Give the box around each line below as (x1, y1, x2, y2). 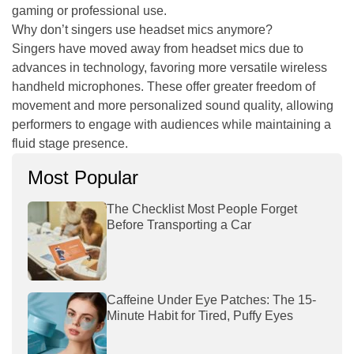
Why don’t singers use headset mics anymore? (12, 22, 273, 36)
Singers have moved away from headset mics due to (12, 41, 303, 55)
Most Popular (28, 166, 138, 188)
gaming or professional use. (12, 3, 167, 17)
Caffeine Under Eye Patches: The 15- (107, 292, 316, 307)
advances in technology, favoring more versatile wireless (12, 60, 327, 74)
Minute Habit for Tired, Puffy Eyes (107, 308, 296, 322)
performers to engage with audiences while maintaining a (12, 117, 331, 131)
